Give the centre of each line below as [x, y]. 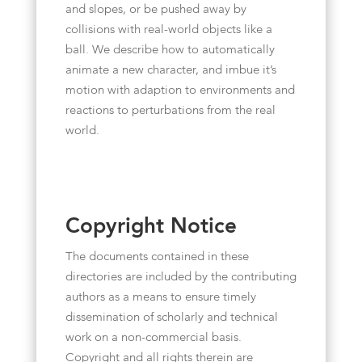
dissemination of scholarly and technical [171, 318]
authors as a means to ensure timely [160, 298]
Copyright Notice [151, 227]
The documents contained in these [157, 257]
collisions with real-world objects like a [168, 30]
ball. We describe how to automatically [170, 51]
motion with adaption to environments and [180, 91]
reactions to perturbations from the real [170, 111]
